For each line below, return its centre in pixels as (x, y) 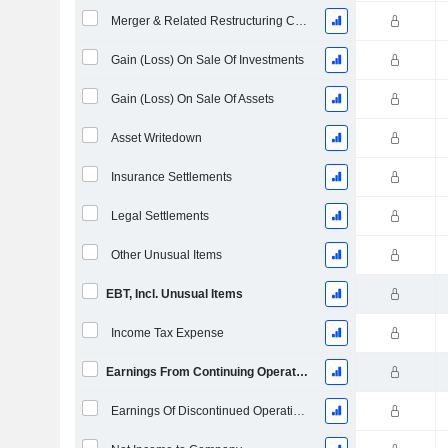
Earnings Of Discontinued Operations (298, 411)
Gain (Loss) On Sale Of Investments (207, 60)
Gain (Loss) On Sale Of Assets (192, 99)
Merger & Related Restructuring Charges (300, 21)
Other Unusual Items (166, 255)
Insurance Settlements (171, 177)
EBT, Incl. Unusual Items (174, 294)
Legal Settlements (159, 216)
